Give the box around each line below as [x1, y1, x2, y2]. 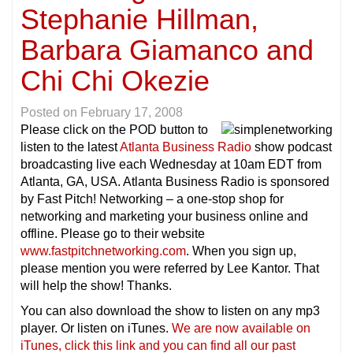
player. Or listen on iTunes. [20, 321, 172, 336]
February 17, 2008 [80, 106, 183, 120]
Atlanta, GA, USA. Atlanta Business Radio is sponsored [20, 175, 329, 189]
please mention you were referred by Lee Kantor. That [20, 262, 319, 276]
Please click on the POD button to [20, 123, 208, 137]
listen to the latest [20, 140, 120, 154]
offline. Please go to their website [20, 227, 205, 241]
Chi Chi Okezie [20, 65, 210, 98]
